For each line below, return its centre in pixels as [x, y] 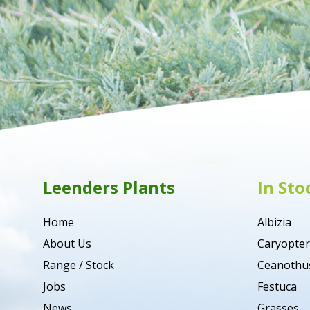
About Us [67, 244]
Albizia [274, 222]
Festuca [277, 286]
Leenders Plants [109, 187]
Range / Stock [79, 265]
